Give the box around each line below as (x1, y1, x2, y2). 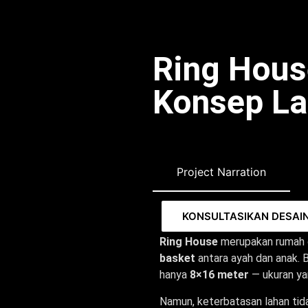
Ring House (159, 235, 218, 249)
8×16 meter (190, 268, 249, 282)
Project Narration (177, 165, 266, 179)
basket (159, 252, 195, 265)
